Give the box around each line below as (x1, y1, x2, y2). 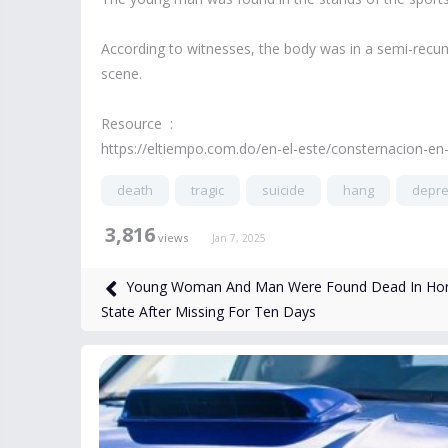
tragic (191, 181, 224, 199)
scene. (101, 64, 142, 83)
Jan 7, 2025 (212, 231, 266, 245)
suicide (262, 181, 305, 199)
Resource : (101, 114, 173, 133)
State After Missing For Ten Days (101, 302, 316, 321)
